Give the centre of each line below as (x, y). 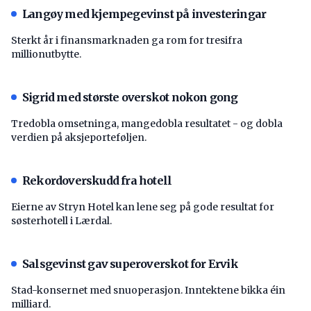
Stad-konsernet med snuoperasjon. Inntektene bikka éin (148, 290)
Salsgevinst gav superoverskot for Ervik (130, 263)
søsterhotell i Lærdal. (61, 220)
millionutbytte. (46, 54)
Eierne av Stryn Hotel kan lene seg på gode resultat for (143, 207)
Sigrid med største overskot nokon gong (130, 97)
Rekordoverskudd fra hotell (97, 180)
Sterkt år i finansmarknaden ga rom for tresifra (127, 40)
